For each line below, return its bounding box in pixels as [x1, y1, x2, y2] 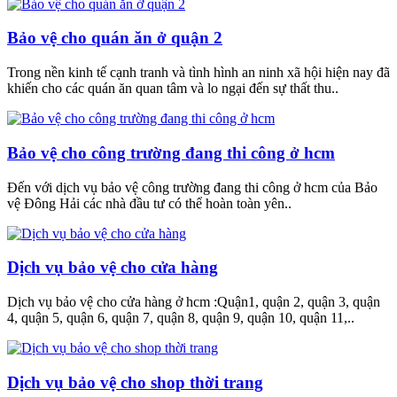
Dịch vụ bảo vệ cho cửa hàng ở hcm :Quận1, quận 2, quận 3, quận [7, 294, 380, 309]
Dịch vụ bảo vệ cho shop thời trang [7, 372, 263, 392]
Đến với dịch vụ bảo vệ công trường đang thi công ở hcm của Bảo [7, 179, 378, 195]
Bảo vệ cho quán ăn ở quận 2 [7, 28, 222, 48]
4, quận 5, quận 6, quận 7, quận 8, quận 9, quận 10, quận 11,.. [7, 310, 354, 325]
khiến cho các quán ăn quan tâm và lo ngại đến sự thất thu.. [7, 81, 339, 97]
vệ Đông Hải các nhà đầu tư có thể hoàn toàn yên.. [7, 195, 292, 211]
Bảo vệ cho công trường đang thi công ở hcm [7, 143, 335, 162]
